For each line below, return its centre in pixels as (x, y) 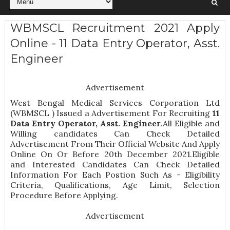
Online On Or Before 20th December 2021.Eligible (115, 154)
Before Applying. (85, 195)
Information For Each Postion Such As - (98, 175)
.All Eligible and (190, 123)
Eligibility (203, 175)
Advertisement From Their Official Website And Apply (115, 144)
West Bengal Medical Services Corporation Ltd (115, 103)
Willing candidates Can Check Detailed (115, 134)
